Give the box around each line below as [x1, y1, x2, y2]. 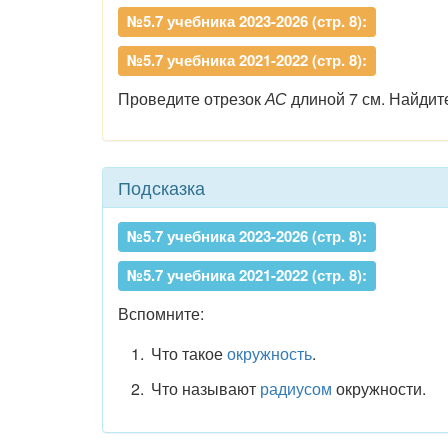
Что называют [150, 376, 260, 400]
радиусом [259, 376, 332, 400]
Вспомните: [118, 302, 204, 325]
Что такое [150, 342, 227, 365]
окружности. [331, 376, 426, 400]
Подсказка [118, 174, 205, 200]
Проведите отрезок [118, 87, 265, 110]
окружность [226, 342, 312, 365]
